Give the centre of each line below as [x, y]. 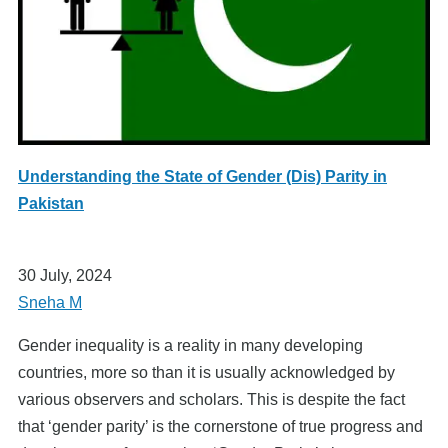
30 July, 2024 [65, 275]
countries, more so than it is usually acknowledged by [206, 372]
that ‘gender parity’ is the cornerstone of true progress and [220, 426]
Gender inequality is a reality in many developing [190, 345]
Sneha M [50, 302]
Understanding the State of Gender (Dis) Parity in [202, 176]
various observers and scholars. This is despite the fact [211, 399]
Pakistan [51, 203]
